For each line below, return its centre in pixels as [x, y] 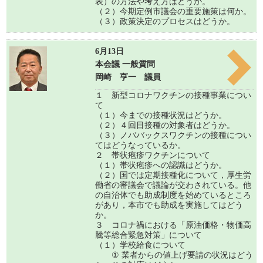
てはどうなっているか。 [140, 146]
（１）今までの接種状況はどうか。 [161, 116]
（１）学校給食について [140, 245]
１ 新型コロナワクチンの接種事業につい [173, 96]
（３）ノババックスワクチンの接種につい [173, 136]
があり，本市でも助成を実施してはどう [169, 205]
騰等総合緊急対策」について [148, 235]
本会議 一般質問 [125, 65]
